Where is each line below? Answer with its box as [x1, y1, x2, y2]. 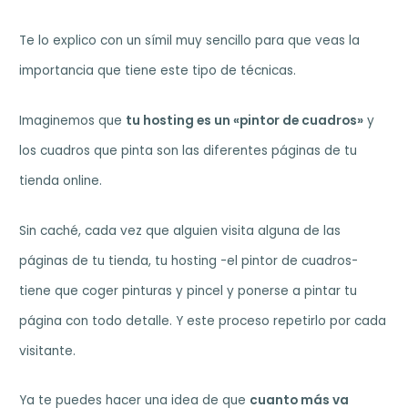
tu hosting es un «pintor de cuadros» [126, 111, 364, 129]
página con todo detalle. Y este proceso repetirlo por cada [19, 311, 387, 330]
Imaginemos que [19, 111, 127, 129]
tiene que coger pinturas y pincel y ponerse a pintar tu [19, 281, 358, 300]
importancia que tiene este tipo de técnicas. [19, 61, 297, 79]
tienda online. [19, 171, 103, 189]
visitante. [19, 342, 76, 360]
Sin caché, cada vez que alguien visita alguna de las [19, 221, 342, 240]
